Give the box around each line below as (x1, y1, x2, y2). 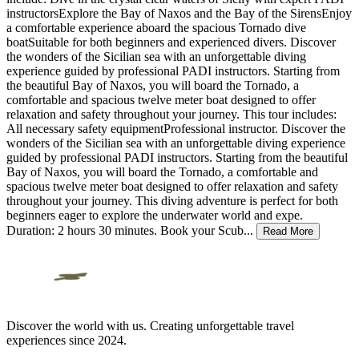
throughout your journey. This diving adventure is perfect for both (6, 194, 338, 208)
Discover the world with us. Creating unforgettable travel (6, 319, 294, 333)
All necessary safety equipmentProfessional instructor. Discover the (6, 122, 345, 136)
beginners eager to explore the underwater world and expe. (6, 208, 303, 223)
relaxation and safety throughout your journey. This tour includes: (6, 107, 337, 122)
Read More (263, 225, 313, 238)
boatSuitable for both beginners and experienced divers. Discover (6, 35, 336, 50)
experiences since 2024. (6, 333, 127, 348)
